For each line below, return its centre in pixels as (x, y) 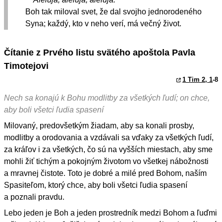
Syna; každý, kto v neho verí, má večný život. (104, 23)
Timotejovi (26, 65)
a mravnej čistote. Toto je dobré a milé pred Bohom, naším (105, 173)
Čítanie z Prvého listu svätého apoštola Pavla (100, 52)
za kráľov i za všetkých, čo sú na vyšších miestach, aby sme (108, 150)
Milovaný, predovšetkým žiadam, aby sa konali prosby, (99, 126)
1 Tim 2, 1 (197, 80)
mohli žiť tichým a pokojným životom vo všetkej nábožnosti (106, 162)
